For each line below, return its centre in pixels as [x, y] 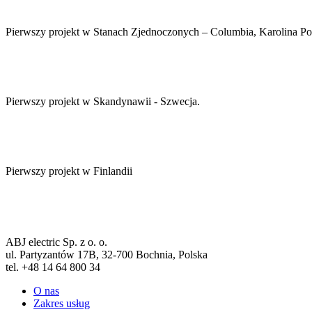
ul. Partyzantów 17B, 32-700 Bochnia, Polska [107, 255]
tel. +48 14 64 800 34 [53, 267]
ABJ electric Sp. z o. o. [56, 242]
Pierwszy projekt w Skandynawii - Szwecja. [103, 102]
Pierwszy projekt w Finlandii [69, 171]
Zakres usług [62, 304]
